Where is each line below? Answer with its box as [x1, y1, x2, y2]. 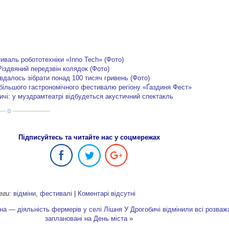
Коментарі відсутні [78, 189, 136, 197]
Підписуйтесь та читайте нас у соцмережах [18, 133, 160, 142]
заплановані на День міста [45, 214, 127, 222]
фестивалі [40, 189, 73, 197]
